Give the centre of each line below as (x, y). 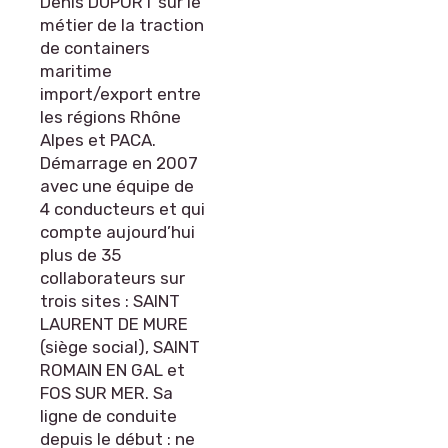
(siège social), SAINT (120, 347)
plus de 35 (80, 255)
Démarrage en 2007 (119, 163)
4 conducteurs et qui (122, 209)
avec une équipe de (117, 186)
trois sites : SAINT (110, 301)
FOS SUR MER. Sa (106, 393)
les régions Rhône (110, 117)
